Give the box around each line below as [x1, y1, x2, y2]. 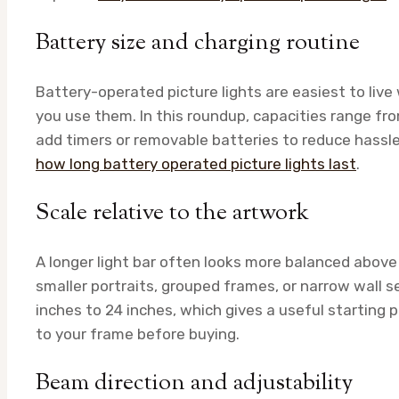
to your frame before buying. [36, 324, 240, 343]
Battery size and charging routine [36, 26, 360, 60]
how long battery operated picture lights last [36, 154, 356, 173]
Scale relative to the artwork [36, 196, 309, 230]
